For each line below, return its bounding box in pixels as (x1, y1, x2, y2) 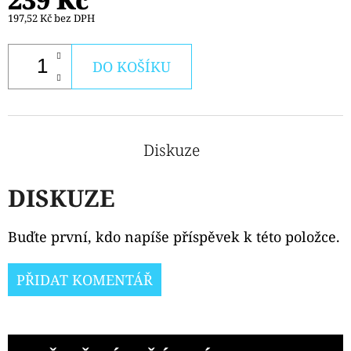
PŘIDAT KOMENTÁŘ (16, 270, 153, 289)
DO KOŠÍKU (92, 56, 171, 76)
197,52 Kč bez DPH (8, 10, 95, 25)
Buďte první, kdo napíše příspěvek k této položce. (8, 226, 340, 246)
